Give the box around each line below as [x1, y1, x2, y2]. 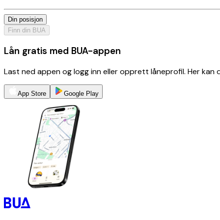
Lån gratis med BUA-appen [4, 44, 121, 57]
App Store [18, 89, 46, 97]
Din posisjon [8, 16, 43, 24]
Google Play [64, 89, 99, 97]
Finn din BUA [8, 27, 46, 34]
